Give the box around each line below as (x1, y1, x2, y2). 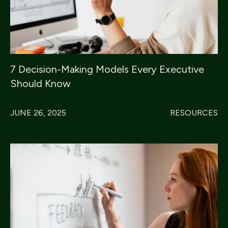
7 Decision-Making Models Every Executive (10, 63, 204, 76)
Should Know (10, 77, 71, 90)
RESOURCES (170, 108, 218, 118)
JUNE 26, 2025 (10, 108, 66, 118)
